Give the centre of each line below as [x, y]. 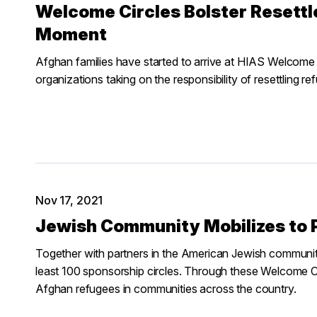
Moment [71, 34]
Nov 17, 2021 [69, 200]
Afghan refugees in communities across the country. [166, 288]
